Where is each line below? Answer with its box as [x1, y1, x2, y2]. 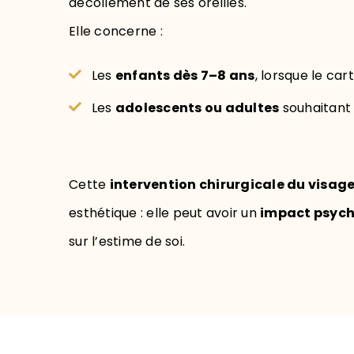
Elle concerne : [69, 22, 163, 40]
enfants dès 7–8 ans [115, 66, 255, 85]
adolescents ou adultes [115, 99, 280, 117]
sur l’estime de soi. [69, 232, 185, 250]
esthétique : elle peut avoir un [69, 204, 260, 222]
